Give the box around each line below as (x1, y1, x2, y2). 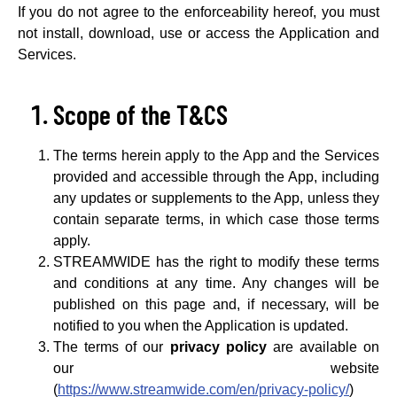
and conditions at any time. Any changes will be (53, 276, 379, 291)
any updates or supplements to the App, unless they (53, 191, 379, 206)
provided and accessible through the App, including (53, 169, 379, 184)
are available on (266, 339, 379, 354)
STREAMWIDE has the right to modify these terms (53, 254, 379, 269)
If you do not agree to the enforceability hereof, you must (18, 4, 379, 19)
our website (53, 361, 379, 376)
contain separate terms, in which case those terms (53, 212, 379, 227)
